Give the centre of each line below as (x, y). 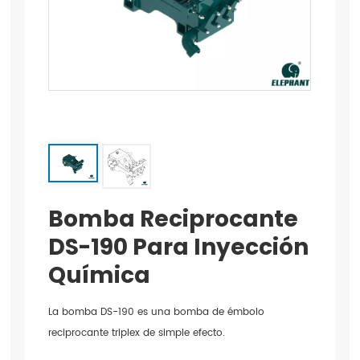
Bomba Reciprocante (174, 219)
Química (100, 276)
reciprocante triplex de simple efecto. (137, 333)
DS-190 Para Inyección (179, 247)
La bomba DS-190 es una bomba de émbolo (157, 312)
